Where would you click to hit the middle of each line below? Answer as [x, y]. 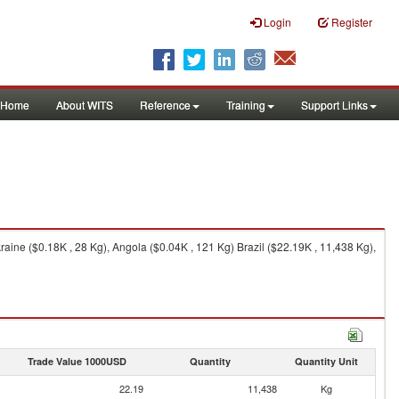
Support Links [334, 105]
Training [246, 105]
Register [352, 22]
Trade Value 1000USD [77, 361]
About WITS [85, 105]
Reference [165, 105]
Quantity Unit [326, 361]
